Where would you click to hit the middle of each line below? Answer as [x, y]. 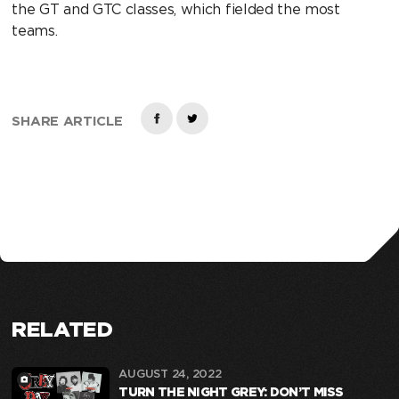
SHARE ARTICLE [67, 122]
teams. [35, 30]
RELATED [62, 329]
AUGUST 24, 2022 [170, 373]
